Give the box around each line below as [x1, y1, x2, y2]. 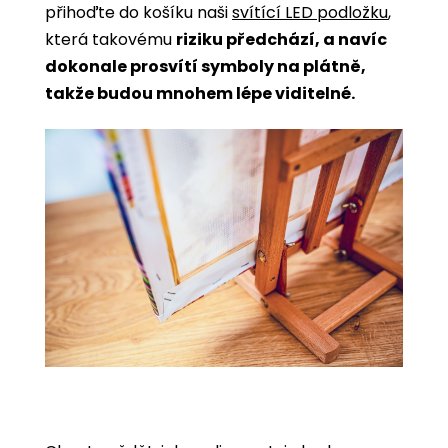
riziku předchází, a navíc [176, 27, 387, 51]
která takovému [45, 27, 176, 51]
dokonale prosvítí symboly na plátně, [45, 54, 366, 78]
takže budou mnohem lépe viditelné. [45, 81, 358, 105]
